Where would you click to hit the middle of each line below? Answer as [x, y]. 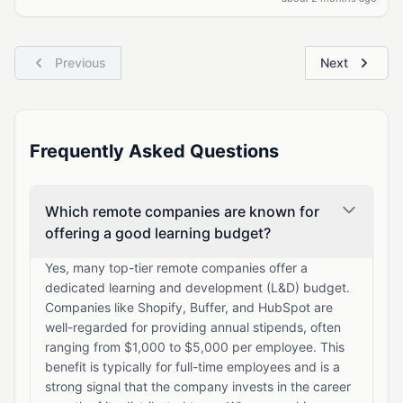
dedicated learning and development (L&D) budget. [197, 287]
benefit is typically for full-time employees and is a [193, 367]
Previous [81, 63]
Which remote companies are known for [182, 211]
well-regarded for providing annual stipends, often [193, 327]
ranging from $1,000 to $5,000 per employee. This [195, 347]
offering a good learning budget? [158, 233]
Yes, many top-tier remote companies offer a [176, 268]
